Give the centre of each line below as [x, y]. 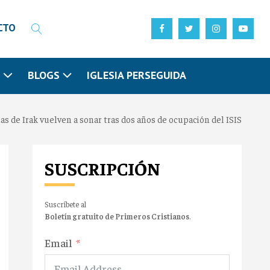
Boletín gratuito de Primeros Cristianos [117, 216]
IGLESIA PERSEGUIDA [136, 75]
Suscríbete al [65, 204]
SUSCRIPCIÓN [102, 168]
